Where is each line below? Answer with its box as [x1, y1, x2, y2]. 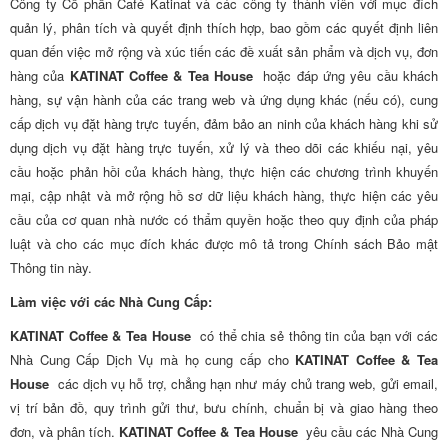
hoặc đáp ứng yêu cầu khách [252, 66, 439, 85]
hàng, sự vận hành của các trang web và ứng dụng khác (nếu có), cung [10, 90, 438, 109]
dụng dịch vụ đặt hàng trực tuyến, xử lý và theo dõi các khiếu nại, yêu [10, 138, 438, 157]
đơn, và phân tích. [10, 422, 120, 441]
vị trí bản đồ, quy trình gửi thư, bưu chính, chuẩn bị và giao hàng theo [10, 398, 438, 417]
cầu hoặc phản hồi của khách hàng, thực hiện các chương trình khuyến [10, 162, 438, 181]
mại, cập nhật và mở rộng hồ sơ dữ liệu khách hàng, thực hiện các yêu [10, 186, 438, 205]
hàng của [10, 66, 70, 85]
